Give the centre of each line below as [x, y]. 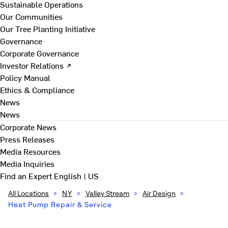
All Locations [29, 193]
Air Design [159, 193]
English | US [76, 176]
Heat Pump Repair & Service [60, 204]
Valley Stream [107, 193]
